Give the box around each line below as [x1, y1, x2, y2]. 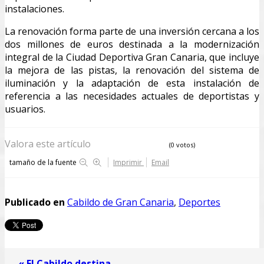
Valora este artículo [5, 137, 91, 150]
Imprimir [113, 157, 142, 167]
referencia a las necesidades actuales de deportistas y [5, 89, 259, 103]
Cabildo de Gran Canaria [67, 195, 174, 209]
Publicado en [5, 195, 65, 209]
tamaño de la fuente [9, 157, 77, 167]
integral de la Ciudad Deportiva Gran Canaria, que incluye [5, 50, 259, 64]
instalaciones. [5, 2, 64, 15]
